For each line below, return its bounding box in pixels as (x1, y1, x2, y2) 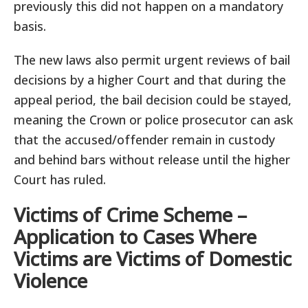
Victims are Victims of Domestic (14, 245, 291, 272)
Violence (14, 267, 87, 294)
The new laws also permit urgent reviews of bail (14, 52, 290, 68)
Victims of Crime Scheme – (14, 201, 247, 228)
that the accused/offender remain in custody (14, 131, 275, 148)
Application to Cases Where (14, 223, 256, 250)
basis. (14, 18, 46, 34)
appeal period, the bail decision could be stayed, (14, 91, 291, 108)
